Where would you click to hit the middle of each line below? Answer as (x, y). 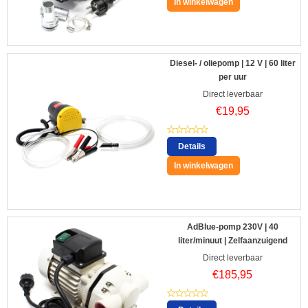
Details (192, 147)
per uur (232, 77)
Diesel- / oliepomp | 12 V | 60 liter (232, 64)
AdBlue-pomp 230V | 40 (232, 227)
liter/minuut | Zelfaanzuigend (232, 241)
